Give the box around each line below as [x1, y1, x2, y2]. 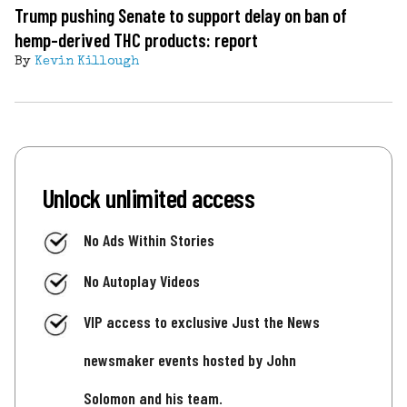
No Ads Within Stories [84, 229, 214, 250]
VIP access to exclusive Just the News [84, 312, 320, 333]
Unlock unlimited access [43, 181, 255, 213]
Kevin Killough [35, 55, 139, 68]
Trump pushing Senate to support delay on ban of [15, 3, 347, 26]
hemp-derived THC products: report [15, 27, 258, 51]
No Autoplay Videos [84, 270, 200, 291]
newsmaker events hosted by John [84, 350, 296, 371]
